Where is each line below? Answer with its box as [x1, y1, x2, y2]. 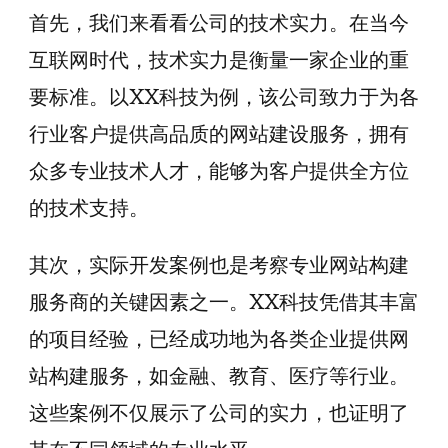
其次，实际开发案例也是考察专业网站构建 [29, 252, 409, 278]
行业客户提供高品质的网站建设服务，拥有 [29, 121, 409, 147]
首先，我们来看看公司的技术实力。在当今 [29, 10, 409, 36]
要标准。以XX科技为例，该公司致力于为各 [29, 84, 419, 110]
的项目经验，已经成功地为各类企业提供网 [29, 326, 409, 352]
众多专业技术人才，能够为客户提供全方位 [29, 158, 409, 184]
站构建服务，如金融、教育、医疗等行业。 [29, 363, 409, 389]
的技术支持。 [29, 195, 149, 221]
